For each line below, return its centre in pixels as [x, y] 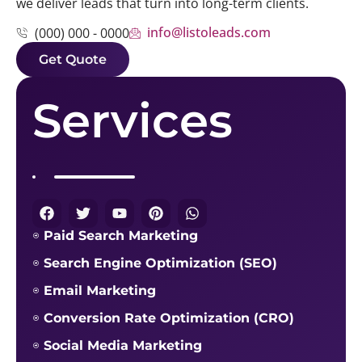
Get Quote [73, 59]
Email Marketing [99, 290]
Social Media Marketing [122, 345]
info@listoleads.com [209, 33]
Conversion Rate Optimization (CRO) [168, 318]
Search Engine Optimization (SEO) [160, 263]
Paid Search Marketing [120, 235]
